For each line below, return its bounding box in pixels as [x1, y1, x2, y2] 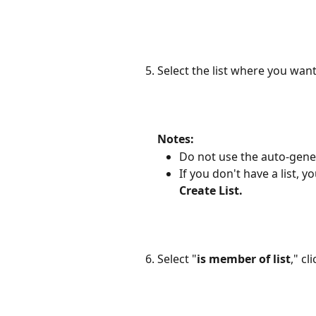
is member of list [197, 251, 291, 267]
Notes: [157, 131, 194, 147]
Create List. [179, 183, 243, 199]
